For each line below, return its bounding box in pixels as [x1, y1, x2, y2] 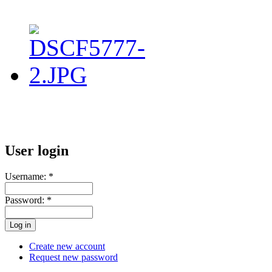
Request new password [29, 252, 118, 263]
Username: [5, 171, 49, 182]
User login [5, 143, 69, 159]
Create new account [29, 241, 105, 252]
